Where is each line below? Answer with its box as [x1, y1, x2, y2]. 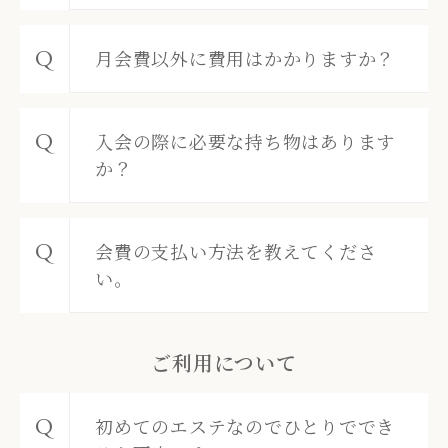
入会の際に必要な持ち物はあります [95, 127, 395, 154]
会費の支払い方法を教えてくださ [95, 237, 377, 264]
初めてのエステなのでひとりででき [95, 412, 395, 439]
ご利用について [151, 347, 297, 377]
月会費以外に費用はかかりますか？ [95, 44, 395, 71]
